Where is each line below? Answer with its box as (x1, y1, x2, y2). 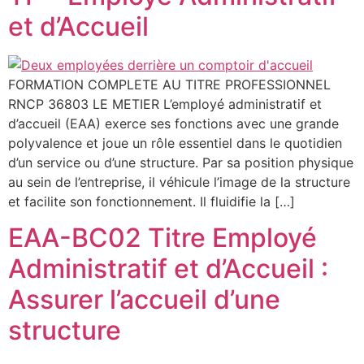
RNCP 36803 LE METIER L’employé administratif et (8, 95, 322, 112)
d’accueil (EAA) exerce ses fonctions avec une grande (8, 115, 339, 132)
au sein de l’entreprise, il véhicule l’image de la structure (8, 173, 350, 190)
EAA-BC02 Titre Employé (8, 222, 317, 254)
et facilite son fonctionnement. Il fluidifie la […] (8, 193, 295, 210)
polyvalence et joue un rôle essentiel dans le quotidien (8, 134, 342, 151)
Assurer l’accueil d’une (8, 284, 280, 316)
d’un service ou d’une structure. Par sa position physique (8, 154, 353, 171)
